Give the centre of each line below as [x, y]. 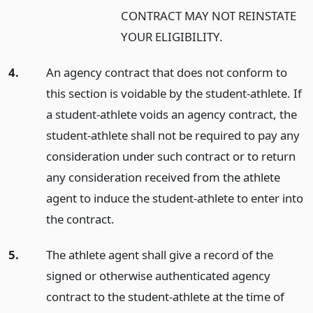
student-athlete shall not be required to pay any [173, 135]
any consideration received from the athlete [163, 177]
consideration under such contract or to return [170, 156]
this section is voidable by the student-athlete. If [174, 93]
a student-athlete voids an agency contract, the [171, 114]
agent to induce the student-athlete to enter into [174, 198]
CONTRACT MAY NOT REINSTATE [209, 15]
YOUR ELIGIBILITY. [172, 36]
